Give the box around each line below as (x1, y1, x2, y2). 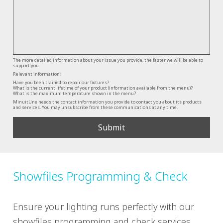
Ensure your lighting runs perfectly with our (13, 200, 194, 213)
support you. (13, 62, 40, 69)
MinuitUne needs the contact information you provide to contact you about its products (13, 98, 202, 105)
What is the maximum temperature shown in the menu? (13, 90, 136, 97)
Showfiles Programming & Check (13, 167, 188, 184)
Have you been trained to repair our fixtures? (13, 79, 109, 86)
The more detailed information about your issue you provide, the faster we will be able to (13, 56, 203, 63)
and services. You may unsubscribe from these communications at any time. (13, 104, 179, 111)
